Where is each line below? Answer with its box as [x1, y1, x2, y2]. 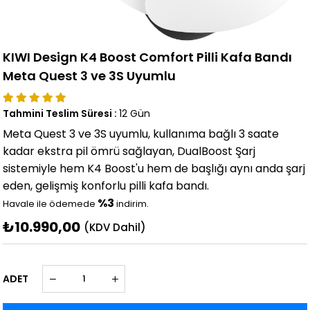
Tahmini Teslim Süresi [3, 107, 113, 121]
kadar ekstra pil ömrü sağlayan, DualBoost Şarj [3, 143, 256, 160]
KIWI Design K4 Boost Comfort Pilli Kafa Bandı [3, 48, 293, 66]
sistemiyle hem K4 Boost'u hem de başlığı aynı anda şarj [3, 161, 306, 177]
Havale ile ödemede [3, 198, 98, 210]
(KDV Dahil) [84, 220, 147, 235]
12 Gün [119, 107, 151, 121]
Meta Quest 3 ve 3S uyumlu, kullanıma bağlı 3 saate [3, 126, 280, 143]
